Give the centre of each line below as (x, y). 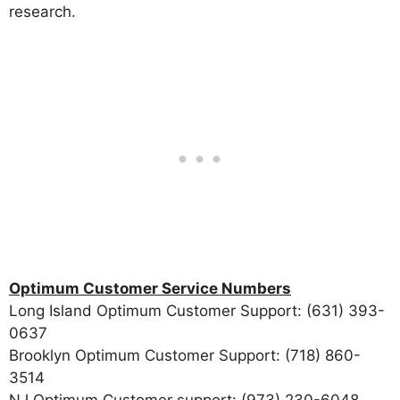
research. (42, 11)
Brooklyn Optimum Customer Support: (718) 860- (185, 356)
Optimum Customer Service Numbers (150, 289)
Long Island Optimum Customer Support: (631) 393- (197, 311)
